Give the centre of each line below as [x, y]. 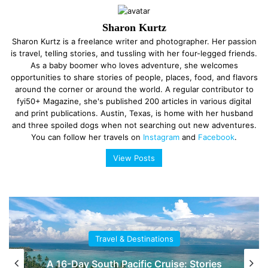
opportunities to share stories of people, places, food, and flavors [134, 77]
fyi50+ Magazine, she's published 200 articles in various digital [134, 101]
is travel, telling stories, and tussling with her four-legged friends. [134, 54]
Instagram [161, 137]
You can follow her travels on [87, 137]
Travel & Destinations [134, 238]
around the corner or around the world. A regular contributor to [134, 89]
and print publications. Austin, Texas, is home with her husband [134, 113]
